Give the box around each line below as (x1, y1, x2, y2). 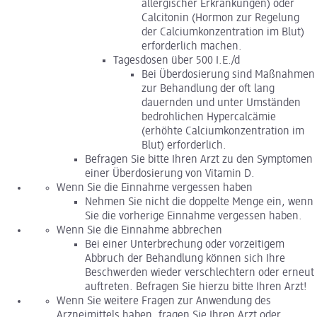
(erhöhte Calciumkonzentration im (142, 126, 304, 138)
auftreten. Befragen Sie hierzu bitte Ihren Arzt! (85, 282, 307, 294)
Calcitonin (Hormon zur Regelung (142, 13, 299, 25)
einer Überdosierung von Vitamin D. (85, 168, 255, 180)
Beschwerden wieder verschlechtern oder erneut (85, 267, 314, 279)
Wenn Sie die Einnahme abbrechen (57, 225, 222, 237)
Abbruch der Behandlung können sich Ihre (85, 253, 285, 265)
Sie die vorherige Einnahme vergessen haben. (85, 211, 302, 223)
